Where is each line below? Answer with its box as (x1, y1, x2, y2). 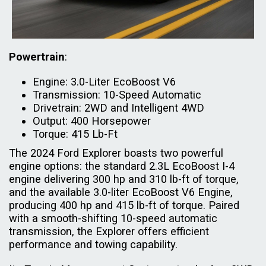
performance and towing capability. (9, 237, 180, 251)
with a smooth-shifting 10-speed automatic (9, 211, 217, 224)
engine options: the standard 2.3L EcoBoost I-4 (9, 159, 235, 172)
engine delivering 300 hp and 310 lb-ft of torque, (9, 172, 239, 185)
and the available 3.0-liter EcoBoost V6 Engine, (9, 185, 233, 198)
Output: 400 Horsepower (33, 114, 151, 127)
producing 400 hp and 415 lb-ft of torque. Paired (9, 198, 239, 211)
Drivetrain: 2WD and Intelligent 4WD (33, 101, 204, 114)
